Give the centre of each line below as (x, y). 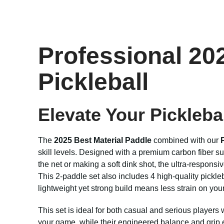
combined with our (186, 140)
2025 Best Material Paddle (103, 140)
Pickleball (93, 82)
